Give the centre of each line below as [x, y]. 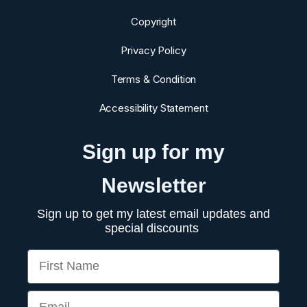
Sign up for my [153, 151]
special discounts [153, 228]
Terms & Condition [153, 79]
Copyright [153, 21]
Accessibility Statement [153, 108]
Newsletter [153, 185]
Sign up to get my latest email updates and [153, 213]
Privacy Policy [153, 50]
